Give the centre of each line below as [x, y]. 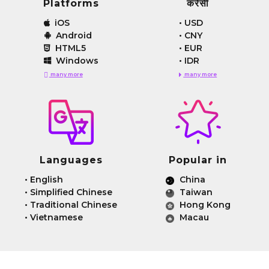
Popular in [198, 160]
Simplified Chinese [71, 192]
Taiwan [195, 192]
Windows [76, 61]
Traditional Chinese [74, 205]
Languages [71, 160]
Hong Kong [204, 205]
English [47, 180]
